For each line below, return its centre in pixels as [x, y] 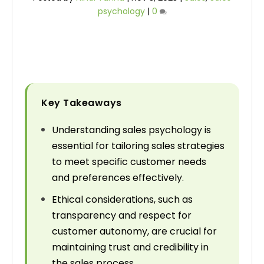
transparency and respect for [122, 216]
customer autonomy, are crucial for [135, 232]
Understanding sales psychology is [132, 130]
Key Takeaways [82, 103]
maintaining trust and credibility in [131, 247]
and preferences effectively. [118, 178]
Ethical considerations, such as [123, 200]
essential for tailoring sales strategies [138, 146]
